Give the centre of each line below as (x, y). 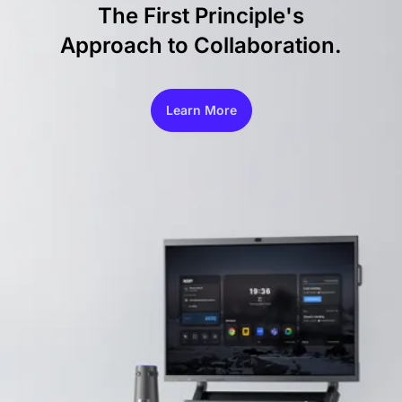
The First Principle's (201, 16)
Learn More (201, 110)
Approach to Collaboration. (201, 46)
